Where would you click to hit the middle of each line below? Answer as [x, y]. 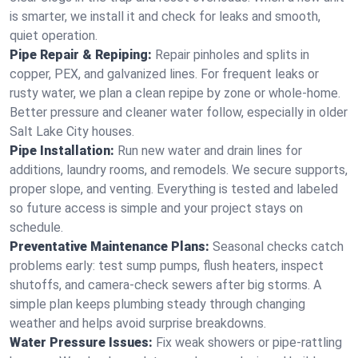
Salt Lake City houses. [72, 131]
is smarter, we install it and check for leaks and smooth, [165, 16]
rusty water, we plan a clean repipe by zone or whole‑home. [175, 93]
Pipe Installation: [62, 151]
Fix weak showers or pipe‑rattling [249, 342]
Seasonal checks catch [278, 247]
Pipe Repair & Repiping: [81, 55]
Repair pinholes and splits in [232, 55]
